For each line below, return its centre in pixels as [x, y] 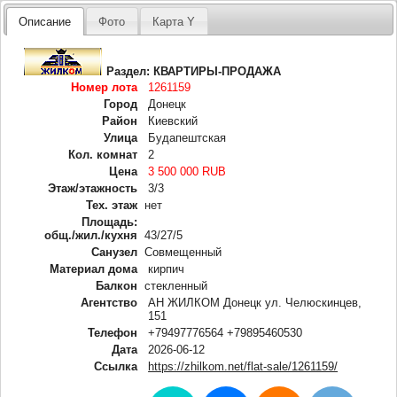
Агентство [109, 302]
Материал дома [94, 269]
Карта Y [174, 21]
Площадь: [110, 222]
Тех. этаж [112, 205]
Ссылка [116, 366]
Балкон [117, 285]
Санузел [115, 252]
